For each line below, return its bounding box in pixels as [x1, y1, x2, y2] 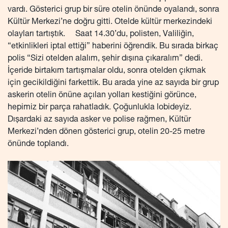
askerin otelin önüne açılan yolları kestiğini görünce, [8, 91, 196, 100]
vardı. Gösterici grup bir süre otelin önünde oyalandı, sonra [8, 6, 219, 14]
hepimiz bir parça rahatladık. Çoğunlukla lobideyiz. [8, 103, 191, 112]
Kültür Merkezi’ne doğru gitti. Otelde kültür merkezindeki [8, 18, 212, 26]
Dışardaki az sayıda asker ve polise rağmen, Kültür [8, 116, 191, 124]
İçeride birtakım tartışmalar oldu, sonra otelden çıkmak [8, 67, 206, 75]
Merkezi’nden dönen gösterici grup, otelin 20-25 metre [8, 128, 205, 136]
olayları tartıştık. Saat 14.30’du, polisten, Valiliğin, [8, 30, 194, 39]
